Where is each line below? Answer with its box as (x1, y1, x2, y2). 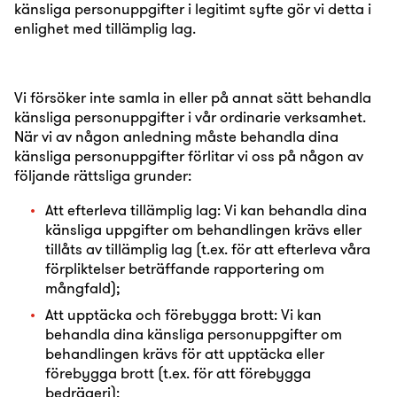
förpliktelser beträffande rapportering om (45, 259, 324, 277)
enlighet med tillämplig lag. (14, 19, 196, 37)
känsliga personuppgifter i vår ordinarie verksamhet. (14, 107, 366, 126)
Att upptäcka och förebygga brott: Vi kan (45, 305, 322, 323)
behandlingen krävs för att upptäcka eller (45, 344, 324, 362)
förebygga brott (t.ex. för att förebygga (45, 363, 311, 382)
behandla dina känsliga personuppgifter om (45, 324, 342, 343)
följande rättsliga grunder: (14, 166, 191, 184)
